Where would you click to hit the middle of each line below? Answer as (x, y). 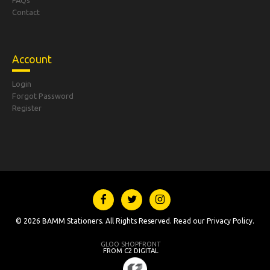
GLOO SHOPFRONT (130, 244)
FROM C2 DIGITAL (130, 250)
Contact (26, 12)
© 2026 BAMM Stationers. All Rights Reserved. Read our (111, 221)
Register (27, 108)
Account (32, 59)
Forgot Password (43, 96)
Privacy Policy (230, 221)
